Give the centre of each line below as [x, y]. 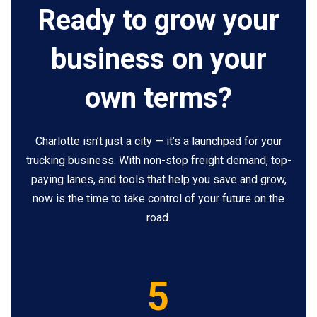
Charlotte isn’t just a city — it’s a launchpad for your [158, 142]
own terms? [158, 98]
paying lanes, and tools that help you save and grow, [158, 180]
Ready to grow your [158, 21]
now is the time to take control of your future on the [158, 199]
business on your [158, 59]
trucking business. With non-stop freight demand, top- [158, 161]
